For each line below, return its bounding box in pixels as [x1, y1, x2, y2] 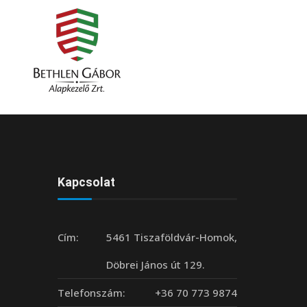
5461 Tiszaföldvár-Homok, [106, 230, 237, 245]
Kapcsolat [57, 175, 115, 190]
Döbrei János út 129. [106, 258, 205, 272]
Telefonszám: [57, 286, 125, 300]
